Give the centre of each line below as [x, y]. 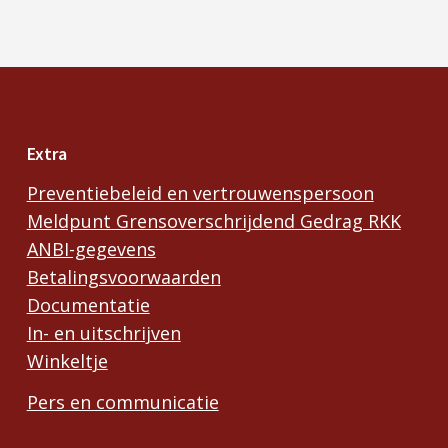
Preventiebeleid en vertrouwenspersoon [200, 192]
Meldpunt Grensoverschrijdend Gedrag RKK [213, 220]
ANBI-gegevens [91, 248]
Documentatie [88, 304]
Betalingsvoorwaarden [123, 276]
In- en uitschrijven [103, 332]
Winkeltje [67, 360]
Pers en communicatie [122, 402]
